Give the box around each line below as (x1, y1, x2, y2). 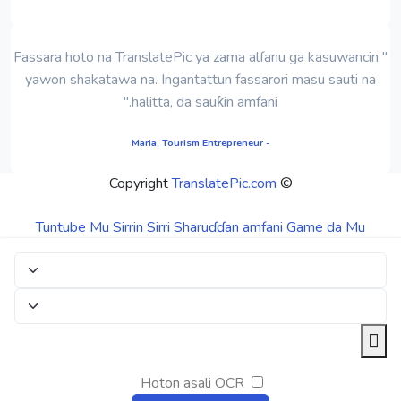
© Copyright (276, 173, 293, 193)
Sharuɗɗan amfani (174, 217, 283, 237)
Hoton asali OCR (140, 372, 244, 393)
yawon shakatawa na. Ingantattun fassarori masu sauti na (25, 69, 376, 90)
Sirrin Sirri (113, 217, 170, 237)
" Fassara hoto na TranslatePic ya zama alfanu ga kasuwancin (13, 47, 379, 67)
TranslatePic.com (171, 173, 277, 193)
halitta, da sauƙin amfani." (132, 91, 277, 112)
